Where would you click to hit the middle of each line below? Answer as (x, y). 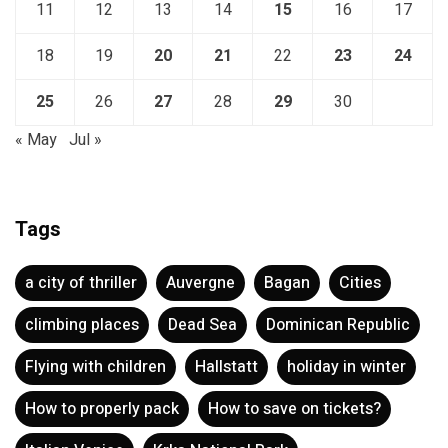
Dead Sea (202, 325)
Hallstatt (226, 367)
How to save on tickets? (294, 409)
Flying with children (95, 367)
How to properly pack (102, 409)
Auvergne (200, 283)
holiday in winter (346, 367)
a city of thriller (81, 283)
